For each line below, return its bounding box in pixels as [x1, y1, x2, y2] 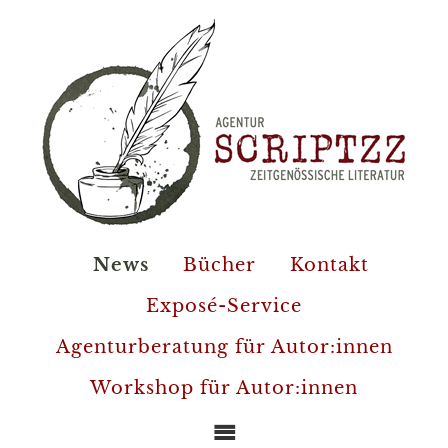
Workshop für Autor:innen [90, 377, 358, 399]
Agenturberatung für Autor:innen [55, 336, 393, 358]
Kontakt [290, 254, 369, 276]
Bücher [183, 254, 256, 276]
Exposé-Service [146, 295, 302, 317]
